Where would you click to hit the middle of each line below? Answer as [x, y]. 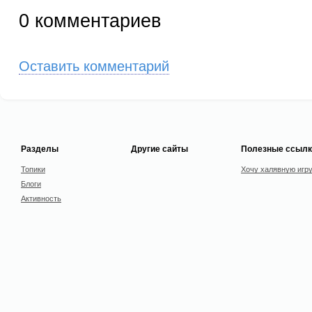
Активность [41, 197]
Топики [33, 168]
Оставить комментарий [94, 66]
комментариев [95, 21]
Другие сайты [159, 148]
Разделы [40, 148]
